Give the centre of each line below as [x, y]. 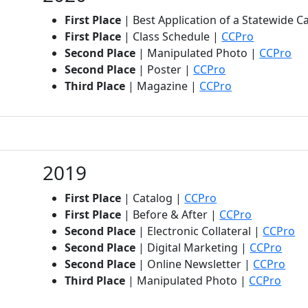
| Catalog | [153, 198]
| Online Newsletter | [195, 264]
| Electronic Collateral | [199, 231]
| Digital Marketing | [193, 247]
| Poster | [165, 69]
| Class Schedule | [172, 36]
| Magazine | [163, 86]
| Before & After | [170, 214]
